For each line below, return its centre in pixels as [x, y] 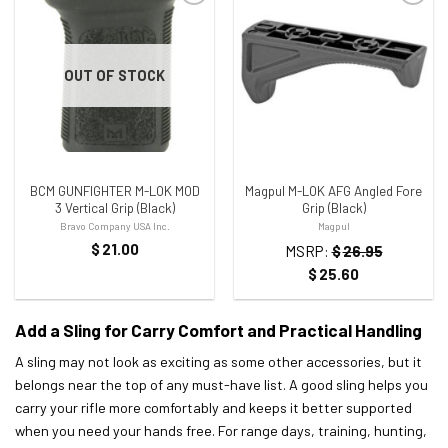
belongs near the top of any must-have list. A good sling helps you [221, 384]
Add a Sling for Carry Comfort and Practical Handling [218, 329]
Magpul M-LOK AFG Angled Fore [333, 190]
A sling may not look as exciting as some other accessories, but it [218, 361]
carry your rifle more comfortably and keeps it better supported [213, 407]
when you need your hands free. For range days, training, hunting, [221, 430]
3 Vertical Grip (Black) [114, 207]
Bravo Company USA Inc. [114, 226]
